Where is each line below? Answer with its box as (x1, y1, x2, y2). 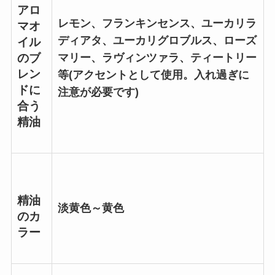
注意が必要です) (57, 86, 139, 99)
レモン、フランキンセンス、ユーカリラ (57, 17, 257, 30)
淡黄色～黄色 (57, 202, 124, 215)
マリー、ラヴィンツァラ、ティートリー (57, 52, 257, 64)
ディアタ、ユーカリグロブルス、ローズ (57, 34, 257, 47)
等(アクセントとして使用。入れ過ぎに (57, 69, 249, 82)
